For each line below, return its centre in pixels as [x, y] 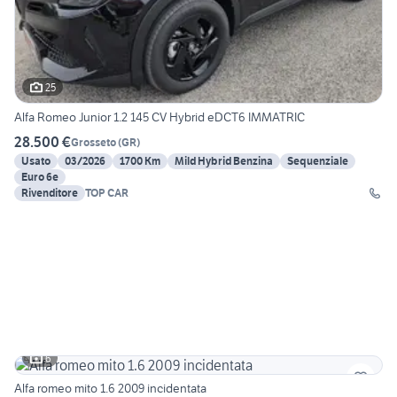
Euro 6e [40, 177]
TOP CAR [107, 193]
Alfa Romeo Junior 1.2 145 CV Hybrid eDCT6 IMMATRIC [160, 117]
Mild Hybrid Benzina [224, 161]
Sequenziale [318, 161]
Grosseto [93, 142]
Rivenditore [50, 193]
